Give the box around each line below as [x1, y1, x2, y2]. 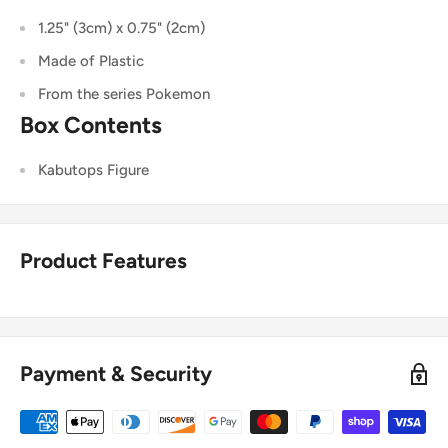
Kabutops [38, 161, 107, 180]
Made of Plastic [38, 51, 144, 70]
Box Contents [20, 110, 162, 139]
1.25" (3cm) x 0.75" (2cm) [38, 18, 205, 37]
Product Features [20, 248, 187, 274]
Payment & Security [20, 361, 212, 387]
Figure [107, 161, 149, 180]
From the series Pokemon [38, 84, 210, 103]
